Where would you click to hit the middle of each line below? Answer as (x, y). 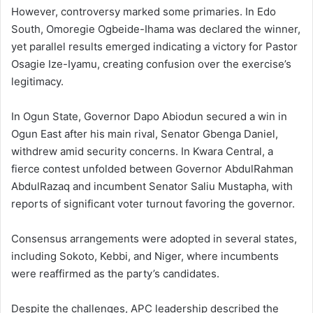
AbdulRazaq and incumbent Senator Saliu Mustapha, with (152, 187)
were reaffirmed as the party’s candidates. (115, 274)
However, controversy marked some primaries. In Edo (144, 12)
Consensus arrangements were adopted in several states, (154, 239)
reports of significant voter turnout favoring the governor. (153, 204)
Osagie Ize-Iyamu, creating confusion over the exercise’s (151, 64)
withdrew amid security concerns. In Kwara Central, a (142, 152)
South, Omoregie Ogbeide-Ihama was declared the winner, (156, 29)
